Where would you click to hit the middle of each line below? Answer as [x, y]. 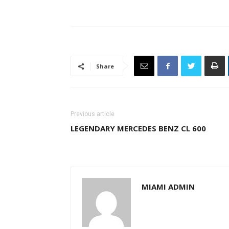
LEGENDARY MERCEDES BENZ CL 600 [138, 128]
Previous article [93, 114]
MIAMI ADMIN [168, 187]
